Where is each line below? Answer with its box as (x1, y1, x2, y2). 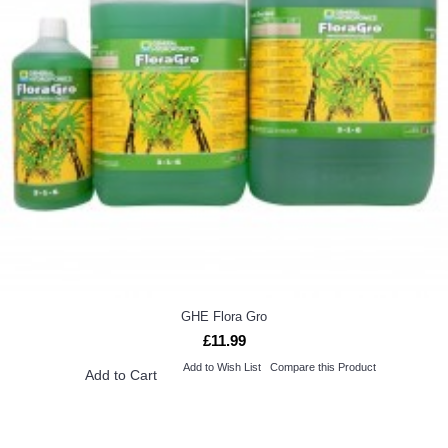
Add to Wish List (182, 360, 261, 373)
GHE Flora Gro (181, 308, 267, 324)
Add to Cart (84, 366, 157, 383)
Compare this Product (269, 360, 376, 373)
